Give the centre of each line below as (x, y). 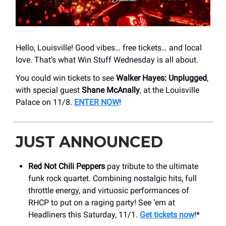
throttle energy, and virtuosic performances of (109, 190)
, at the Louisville (169, 90)
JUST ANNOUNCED (89, 142)
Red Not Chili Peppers (67, 166)
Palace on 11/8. (45, 102)
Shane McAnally (111, 90)
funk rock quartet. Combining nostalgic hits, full (112, 178)
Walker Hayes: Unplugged (161, 78)
